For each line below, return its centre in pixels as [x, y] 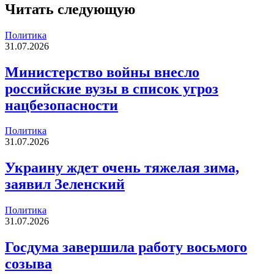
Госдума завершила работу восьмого [126, 247]
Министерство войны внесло [102, 72]
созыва [28, 264]
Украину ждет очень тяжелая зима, [122, 168]
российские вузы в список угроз [112, 88]
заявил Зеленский [65, 184]
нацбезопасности [61, 105]
